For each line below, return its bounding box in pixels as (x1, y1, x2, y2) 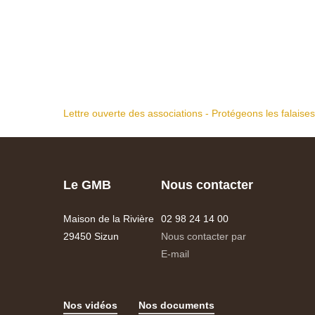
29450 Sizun (63, 230, 120, 242)
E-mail (160, 247, 189, 259)
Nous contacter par (160, 230, 246, 242)
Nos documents (139, 299, 215, 311)
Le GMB (63, 177, 112, 192)
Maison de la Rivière (63, 212, 155, 224)
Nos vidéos (63, 299, 118, 311)
